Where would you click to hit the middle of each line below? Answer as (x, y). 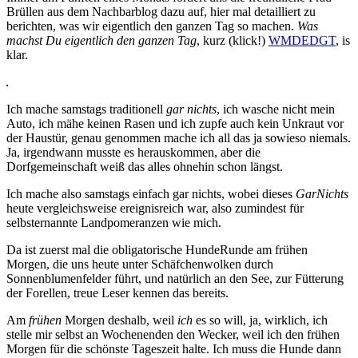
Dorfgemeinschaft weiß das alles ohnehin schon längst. (145, 166)
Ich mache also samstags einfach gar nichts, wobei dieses (151, 193)
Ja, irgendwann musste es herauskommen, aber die (133, 152)
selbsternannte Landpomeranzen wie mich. (114, 222)
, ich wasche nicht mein (276, 109)
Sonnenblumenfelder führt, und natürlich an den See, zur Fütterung (175, 278)
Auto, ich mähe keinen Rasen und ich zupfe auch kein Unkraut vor (175, 123)
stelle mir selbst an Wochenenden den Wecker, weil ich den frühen (173, 334)
